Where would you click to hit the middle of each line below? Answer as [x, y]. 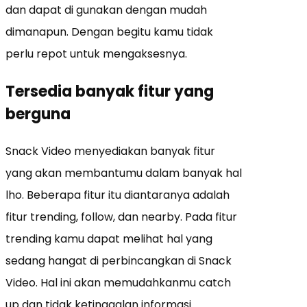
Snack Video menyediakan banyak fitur [110, 151]
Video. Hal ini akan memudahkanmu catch [118, 282]
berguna [38, 114]
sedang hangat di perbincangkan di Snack [119, 260]
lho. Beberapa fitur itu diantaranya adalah [118, 195]
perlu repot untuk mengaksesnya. [96, 53]
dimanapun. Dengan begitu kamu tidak [109, 32]
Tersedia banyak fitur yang [110, 91]
